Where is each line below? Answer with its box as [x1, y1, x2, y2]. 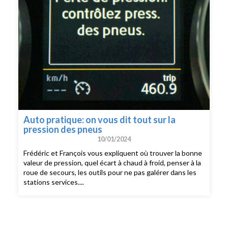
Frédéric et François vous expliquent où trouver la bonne [23, 149, 203, 158]
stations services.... [23, 178, 84, 187]
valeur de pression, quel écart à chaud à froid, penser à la [23, 158, 202, 167]
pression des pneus [23, 123, 103, 135]
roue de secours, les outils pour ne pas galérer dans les [23, 168, 197, 177]
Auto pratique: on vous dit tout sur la [23, 113, 176, 125]
